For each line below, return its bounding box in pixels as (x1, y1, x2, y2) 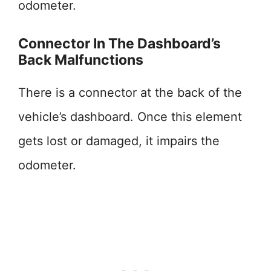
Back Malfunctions (18, 51, 143, 68)
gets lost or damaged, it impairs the (18, 134, 220, 148)
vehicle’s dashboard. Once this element (18, 109, 242, 124)
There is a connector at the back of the (18, 85, 242, 100)
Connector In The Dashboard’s (18, 35, 221, 52)
